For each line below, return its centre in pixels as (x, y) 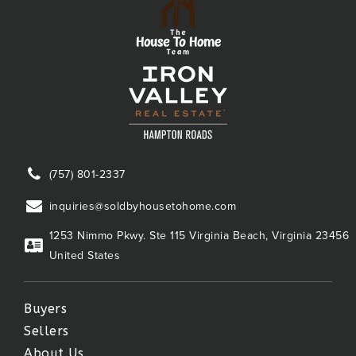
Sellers (46, 331)
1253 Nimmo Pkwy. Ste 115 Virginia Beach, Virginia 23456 (199, 236)
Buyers (45, 309)
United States (85, 255)
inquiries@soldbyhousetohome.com (143, 206)
